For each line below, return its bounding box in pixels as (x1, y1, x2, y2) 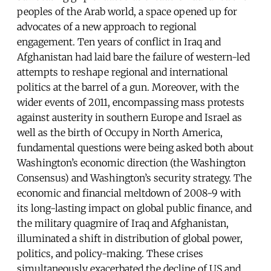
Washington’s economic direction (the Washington (17, 156, 246, 169)
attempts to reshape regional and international (17, 65, 228, 78)
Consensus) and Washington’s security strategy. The (17, 171, 252, 184)
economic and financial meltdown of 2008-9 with (17, 186, 241, 199)
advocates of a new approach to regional (17, 20, 197, 33)
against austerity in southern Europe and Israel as (17, 111, 242, 123)
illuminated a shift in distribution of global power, (17, 232, 243, 244)
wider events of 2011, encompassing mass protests (17, 96, 244, 108)
